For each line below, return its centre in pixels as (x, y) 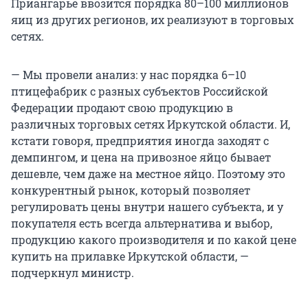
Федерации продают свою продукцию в (122, 108)
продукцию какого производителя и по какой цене (154, 240)
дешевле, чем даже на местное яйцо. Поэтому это (148, 174)
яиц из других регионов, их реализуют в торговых (152, 20)
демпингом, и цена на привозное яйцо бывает (141, 157)
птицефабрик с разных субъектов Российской (140, 91)
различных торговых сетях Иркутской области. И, (151, 124)
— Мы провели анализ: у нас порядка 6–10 (129, 75)
